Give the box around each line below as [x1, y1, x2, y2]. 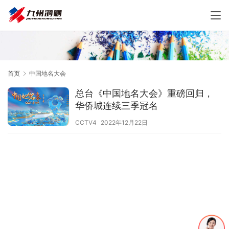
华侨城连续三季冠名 [75, 100, 158, 111]
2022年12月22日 [101, 118, 148, 126]
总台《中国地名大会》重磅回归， [75, 87, 213, 99]
